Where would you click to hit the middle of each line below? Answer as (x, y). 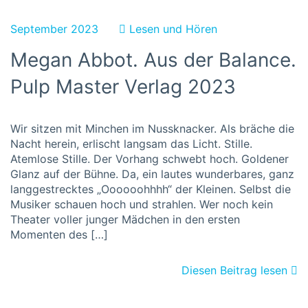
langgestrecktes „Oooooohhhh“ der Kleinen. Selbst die (151, 189)
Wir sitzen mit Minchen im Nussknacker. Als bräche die (152, 129)
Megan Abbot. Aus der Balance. (153, 60)
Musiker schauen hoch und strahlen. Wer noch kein (142, 204)
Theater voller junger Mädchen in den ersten (125, 219)
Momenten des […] (59, 234)
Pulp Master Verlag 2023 (123, 87)
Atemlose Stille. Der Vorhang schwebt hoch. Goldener (150, 159)
